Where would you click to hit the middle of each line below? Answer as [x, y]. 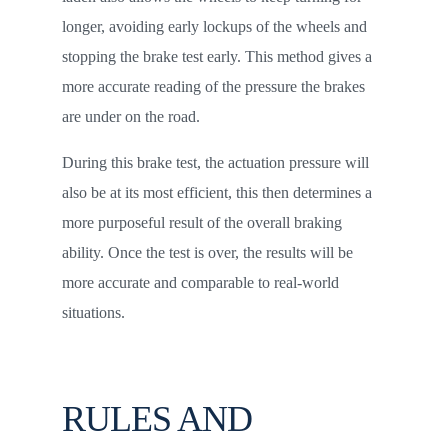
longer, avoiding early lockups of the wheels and [214, 26]
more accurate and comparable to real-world [200, 282]
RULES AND [156, 419]
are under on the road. [130, 116]
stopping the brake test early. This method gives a [216, 56]
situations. [95, 312]
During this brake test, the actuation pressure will [215, 162]
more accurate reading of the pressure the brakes [213, 86]
